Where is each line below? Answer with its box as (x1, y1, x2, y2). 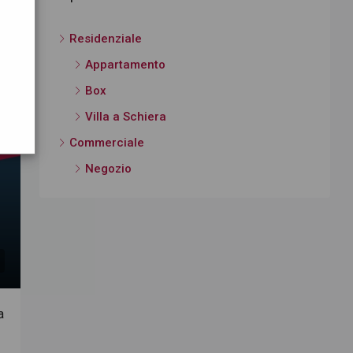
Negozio (85, 161, 132, 176)
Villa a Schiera (85, 109, 166, 124)
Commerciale (69, 135, 144, 150)
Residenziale (69, 31, 142, 46)
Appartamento (85, 57, 165, 72)
